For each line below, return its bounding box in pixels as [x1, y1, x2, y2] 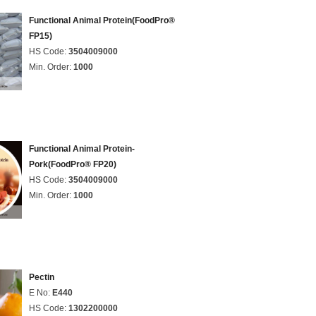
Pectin [29, 272, 54, 282]
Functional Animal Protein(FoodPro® [29, 16, 175, 25]
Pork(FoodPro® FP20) [29, 159, 116, 169]
